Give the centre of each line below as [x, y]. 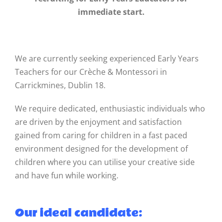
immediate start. [111, 12]
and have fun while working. [67, 175]
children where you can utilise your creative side [105, 162]
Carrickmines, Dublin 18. [60, 85]
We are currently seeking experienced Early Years [107, 58]
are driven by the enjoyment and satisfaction [98, 122]
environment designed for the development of [101, 148]
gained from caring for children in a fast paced [101, 135]
